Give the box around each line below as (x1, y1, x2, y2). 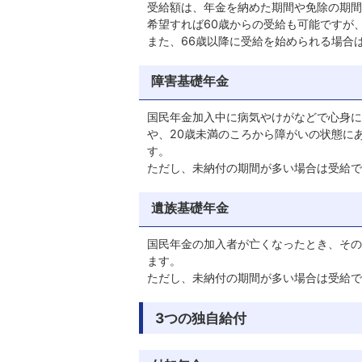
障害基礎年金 (151, 73, 229, 89)
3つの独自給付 (155, 309, 246, 326)
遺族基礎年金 (151, 200, 229, 216)
